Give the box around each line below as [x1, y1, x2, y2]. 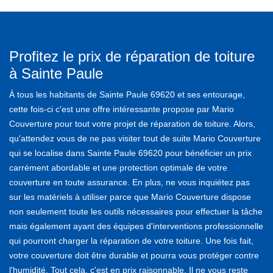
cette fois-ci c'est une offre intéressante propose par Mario [9, 104, 234, 114]
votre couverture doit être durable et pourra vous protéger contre [9, 250, 259, 260]
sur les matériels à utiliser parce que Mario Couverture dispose [9, 191, 251, 202]
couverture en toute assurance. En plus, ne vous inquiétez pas [9, 177, 250, 187]
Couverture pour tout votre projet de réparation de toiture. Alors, [9, 118, 255, 129]
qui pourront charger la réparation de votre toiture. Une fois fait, [9, 235, 253, 246]
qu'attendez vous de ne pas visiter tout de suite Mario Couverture [9, 133, 261, 143]
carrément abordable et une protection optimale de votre [9, 162, 227, 172]
